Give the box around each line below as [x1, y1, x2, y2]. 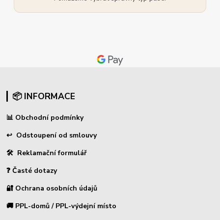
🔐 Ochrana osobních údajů [6, 183, 98, 193]
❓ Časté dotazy [6, 165, 57, 175]
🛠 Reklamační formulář [6, 148, 87, 158]
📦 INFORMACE [12, 90, 75, 102]
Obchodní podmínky [13, 112, 84, 122]
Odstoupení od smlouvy [16, 130, 97, 140]
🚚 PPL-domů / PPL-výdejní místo [6, 201, 117, 211]
